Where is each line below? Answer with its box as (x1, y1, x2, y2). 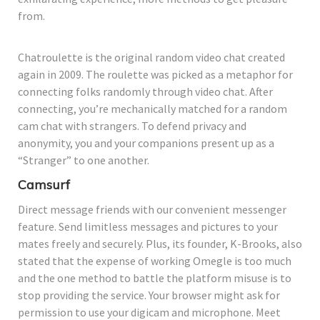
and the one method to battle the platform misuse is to (18, 270, 291, 285)
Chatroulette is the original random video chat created (18, 49, 285, 64)
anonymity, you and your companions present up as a (18, 135, 274, 150)
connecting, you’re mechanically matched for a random (18, 101, 287, 116)
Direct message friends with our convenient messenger (18, 201, 286, 216)
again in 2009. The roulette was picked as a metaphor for (18, 66, 293, 81)
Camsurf (18, 176, 70, 193)
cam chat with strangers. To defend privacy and (18, 118, 246, 133)
